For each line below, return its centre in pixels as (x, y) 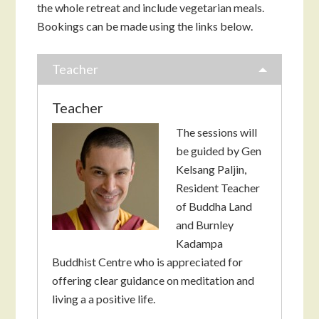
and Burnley (205, 225)
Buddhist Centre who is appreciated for (148, 262)
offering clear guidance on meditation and (153, 281)
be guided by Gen (219, 151)
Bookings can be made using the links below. (145, 26)
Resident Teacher (218, 188)
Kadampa (200, 244)
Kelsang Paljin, (211, 169)
